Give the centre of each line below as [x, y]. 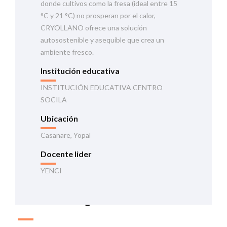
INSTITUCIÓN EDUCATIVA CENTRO [102, 87]
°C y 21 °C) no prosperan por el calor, [98, 15]
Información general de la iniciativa [111, 200]
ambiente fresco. [67, 52]
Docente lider [66, 154]
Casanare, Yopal [66, 135]
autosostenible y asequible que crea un [102, 40]
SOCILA [54, 99]
